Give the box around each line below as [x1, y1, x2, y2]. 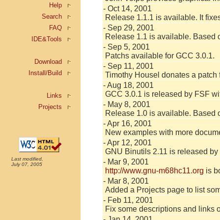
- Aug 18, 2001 [103, 81, 154, 89]
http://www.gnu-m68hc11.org [105, 166, 204, 175]
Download [34, 58, 62, 65]
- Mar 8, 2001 [103, 177, 149, 185]
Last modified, [11, 156, 43, 162]
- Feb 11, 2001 [103, 196, 153, 204]
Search [42, 13, 62, 20]
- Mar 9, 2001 [103, 158, 149, 166]
